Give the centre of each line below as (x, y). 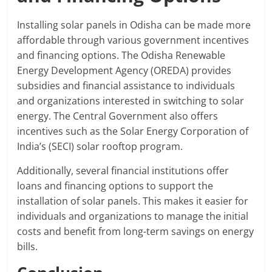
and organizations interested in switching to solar (131, 101)
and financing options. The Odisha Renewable (121, 56)
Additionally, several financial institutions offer (123, 171)
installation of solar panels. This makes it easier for (133, 201)
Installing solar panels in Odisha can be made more (134, 25)
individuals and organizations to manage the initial (133, 216)
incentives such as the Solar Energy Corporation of (133, 131)
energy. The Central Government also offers (118, 116)
